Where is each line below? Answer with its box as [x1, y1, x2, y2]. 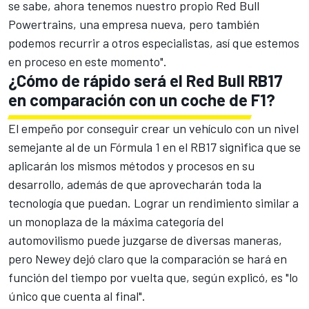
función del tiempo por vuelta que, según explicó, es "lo [8, 269, 298, 285]
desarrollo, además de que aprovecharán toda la [8, 176, 261, 192]
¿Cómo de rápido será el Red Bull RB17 [8, 70, 283, 90]
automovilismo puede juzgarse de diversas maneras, [8, 232, 282, 248]
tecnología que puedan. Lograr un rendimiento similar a [8, 195, 299, 210]
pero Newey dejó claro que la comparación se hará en [8, 250, 287, 266]
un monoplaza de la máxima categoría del [8, 213, 223, 229]
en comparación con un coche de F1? [8, 89, 275, 110]
